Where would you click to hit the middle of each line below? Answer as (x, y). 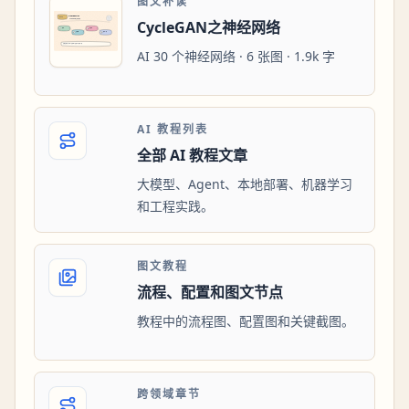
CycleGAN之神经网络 (209, 28)
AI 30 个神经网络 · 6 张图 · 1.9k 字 (236, 57)
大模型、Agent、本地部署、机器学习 (245, 184)
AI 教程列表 (173, 130)
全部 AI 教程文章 (192, 156)
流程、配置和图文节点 (210, 293)
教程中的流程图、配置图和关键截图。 (246, 321)
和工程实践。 (175, 206)
